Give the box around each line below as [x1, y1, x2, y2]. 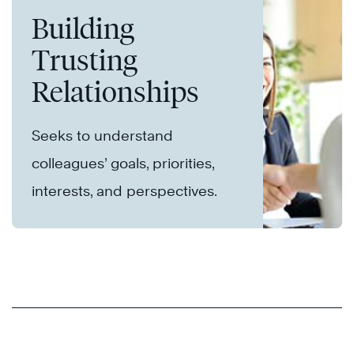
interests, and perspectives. [32, 183, 217, 200]
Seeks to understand [32, 127, 173, 145]
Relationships [32, 74, 199, 110]
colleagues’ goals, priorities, [32, 155, 214, 172]
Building [32, 11, 134, 47]
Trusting [32, 43, 137, 78]
